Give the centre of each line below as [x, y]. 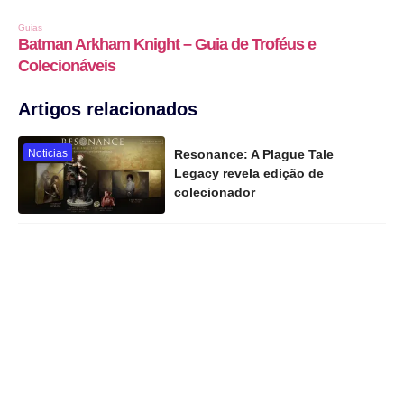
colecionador [215, 193]
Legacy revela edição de [249, 174]
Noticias [48, 154]
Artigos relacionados [108, 110]
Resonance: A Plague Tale [254, 155]
